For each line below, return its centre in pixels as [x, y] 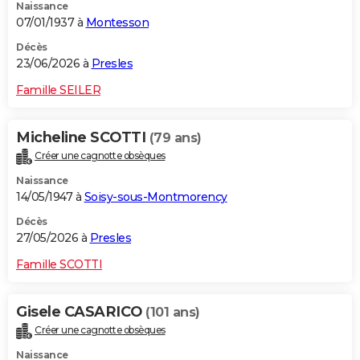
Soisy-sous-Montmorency [155, 197]
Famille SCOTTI [59, 265]
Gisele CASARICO [81, 312]
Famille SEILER [58, 90]
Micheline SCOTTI [83, 138]
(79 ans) [175, 138]
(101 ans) [173, 313]
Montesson [117, 23]
